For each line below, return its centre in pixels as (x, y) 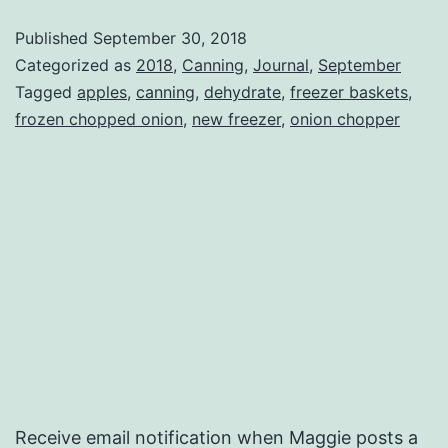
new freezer (236, 118)
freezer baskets (349, 91)
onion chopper (345, 118)
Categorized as (75, 64)
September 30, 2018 (170, 37)
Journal (281, 64)
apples (102, 91)
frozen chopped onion (99, 118)
